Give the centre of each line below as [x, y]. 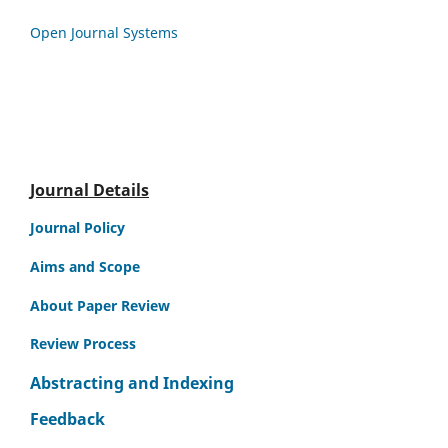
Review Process [83, 344]
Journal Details [89, 189]
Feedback [67, 419]
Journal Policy [77, 228]
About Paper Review [100, 305]
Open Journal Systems [104, 33]
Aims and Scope [85, 266]
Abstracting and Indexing [132, 382]
